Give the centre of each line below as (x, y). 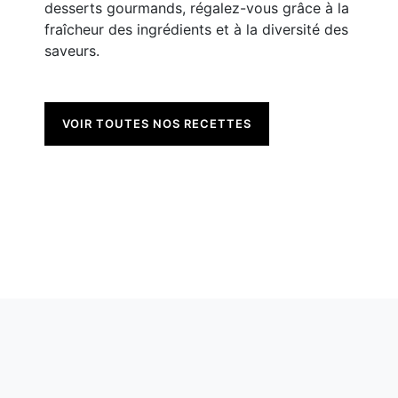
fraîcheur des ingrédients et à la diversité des (196, 30)
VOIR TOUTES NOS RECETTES (157, 124)
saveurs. (73, 51)
